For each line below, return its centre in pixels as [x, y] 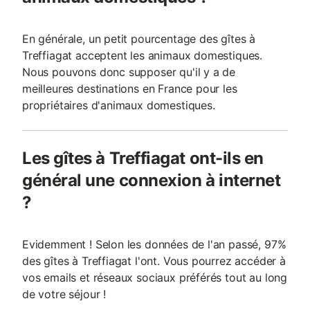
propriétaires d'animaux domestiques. [119, 105]
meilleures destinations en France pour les [130, 89]
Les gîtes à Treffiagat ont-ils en [143, 158]
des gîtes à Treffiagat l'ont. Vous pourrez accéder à [154, 261]
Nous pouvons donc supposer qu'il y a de [129, 72]
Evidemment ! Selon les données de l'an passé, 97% [154, 244]
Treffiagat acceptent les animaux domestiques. [143, 55]
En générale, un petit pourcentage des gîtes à [139, 39]
